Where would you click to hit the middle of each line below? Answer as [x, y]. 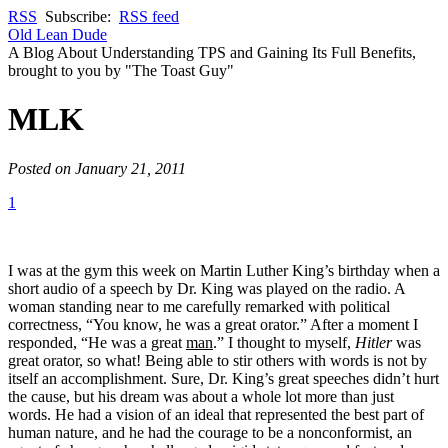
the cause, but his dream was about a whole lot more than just [201, 396]
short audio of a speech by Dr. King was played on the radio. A [206, 288]
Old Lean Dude [57, 34]
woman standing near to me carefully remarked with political [199, 306]
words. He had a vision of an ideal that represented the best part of [216, 414]
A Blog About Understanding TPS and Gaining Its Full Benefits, [212, 52]
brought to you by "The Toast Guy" [121, 70]
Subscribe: [78, 16]
